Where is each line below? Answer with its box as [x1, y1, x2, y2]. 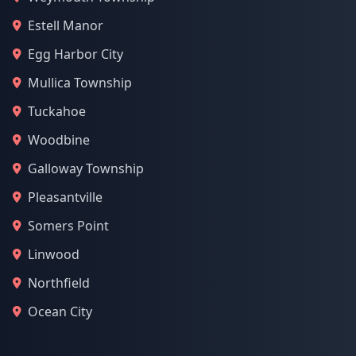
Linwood [28, 246, 79, 263]
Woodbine [28, 131, 90, 149]
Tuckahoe [28, 103, 86, 120]
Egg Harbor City [28, 45, 123, 63]
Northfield [28, 274, 90, 292]
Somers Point [28, 217, 109, 234]
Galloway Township [28, 160, 144, 177]
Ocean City [28, 303, 92, 320]
